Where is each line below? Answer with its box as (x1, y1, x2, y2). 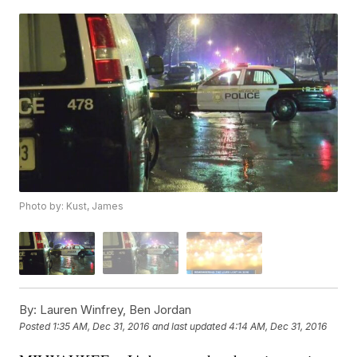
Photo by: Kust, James (19, 200, 124, 213)
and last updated (152, 320, 227, 333)
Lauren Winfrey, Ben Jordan (37, 301, 192, 317)
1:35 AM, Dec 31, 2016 (53, 320, 150, 333)
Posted (19, 320, 53, 333)
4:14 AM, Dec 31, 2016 (229, 320, 328, 333)
